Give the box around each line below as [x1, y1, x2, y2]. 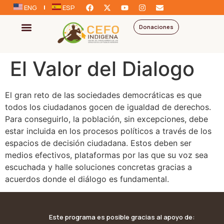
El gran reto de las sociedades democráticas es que [5, 89, 201, 100]
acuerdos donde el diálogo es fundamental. [5, 173, 169, 184]
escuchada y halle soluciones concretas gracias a [5, 161, 192, 172]
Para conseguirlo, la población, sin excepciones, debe [5, 113, 208, 124]
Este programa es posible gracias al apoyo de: [49, 212, 195, 222]
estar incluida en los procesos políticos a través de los [5, 125, 211, 136]
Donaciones [138, 22, 173, 30]
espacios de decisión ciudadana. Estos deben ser [5, 137, 191, 148]
